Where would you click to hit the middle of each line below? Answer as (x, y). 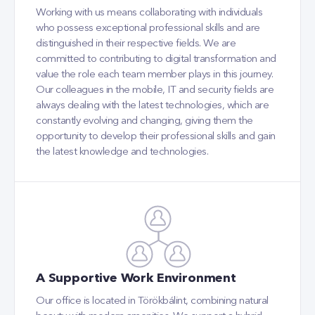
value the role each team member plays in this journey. (154, 75)
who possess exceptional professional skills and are (148, 28)
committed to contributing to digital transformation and (156, 59)
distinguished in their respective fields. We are (136, 44)
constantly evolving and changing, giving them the (144, 121)
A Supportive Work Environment (136, 278)
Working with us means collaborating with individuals (149, 13)
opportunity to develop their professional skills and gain (156, 136)
